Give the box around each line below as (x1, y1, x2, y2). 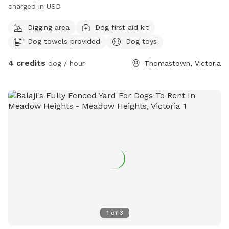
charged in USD (8, 2, 61, 11)
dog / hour (45, 59, 85, 68)
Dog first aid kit (95, 22, 149, 31)
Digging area (28, 22, 70, 31)
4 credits (8, 58, 45, 68)
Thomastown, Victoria (144, 59, 221, 68)
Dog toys (126, 37, 157, 45)
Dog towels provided (28, 37, 100, 45)
